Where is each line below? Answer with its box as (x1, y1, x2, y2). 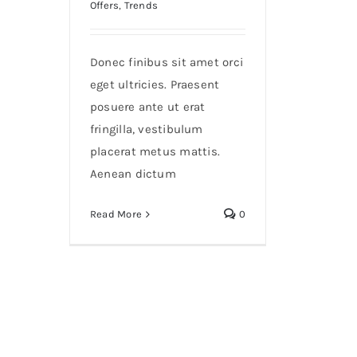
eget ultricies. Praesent (90, 77, 220, 92)
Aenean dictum (90, 167, 176, 182)
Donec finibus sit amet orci (90, 55, 244, 70)
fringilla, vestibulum (90, 122, 203, 137)
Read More (90, 208, 143, 221)
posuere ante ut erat (90, 100, 206, 115)
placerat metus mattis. (90, 144, 220, 159)
